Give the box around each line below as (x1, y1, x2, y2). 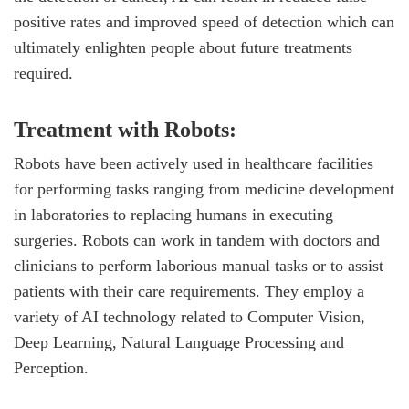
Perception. (14, 359, 89, 378)
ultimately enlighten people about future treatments (14, 38, 352, 58)
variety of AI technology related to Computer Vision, (14, 308, 365, 327)
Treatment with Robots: (14, 118, 236, 142)
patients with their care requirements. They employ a (14, 282, 364, 301)
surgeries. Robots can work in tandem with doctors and (14, 231, 380, 250)
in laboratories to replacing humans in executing (14, 205, 333, 225)
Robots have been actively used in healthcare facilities (14, 154, 373, 173)
